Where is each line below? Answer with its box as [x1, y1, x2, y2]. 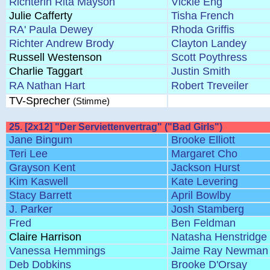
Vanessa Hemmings [9, 245, 105, 257]
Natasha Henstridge [171, 231, 267, 243]
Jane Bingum [9, 134, 72, 146]
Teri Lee [9, 148, 48, 160]
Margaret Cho [171, 148, 237, 160]
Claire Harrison [9, 231, 81, 243]
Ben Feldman [171, 217, 236, 229]
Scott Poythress [171, 51, 247, 63]
